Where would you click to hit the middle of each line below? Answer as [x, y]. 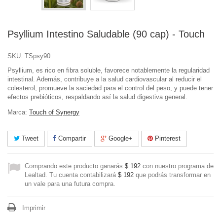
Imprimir [34, 208]
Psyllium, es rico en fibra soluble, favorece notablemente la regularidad [109, 70]
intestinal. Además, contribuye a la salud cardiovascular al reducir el [105, 79]
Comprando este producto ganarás [75, 166]
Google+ [120, 138]
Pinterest [167, 138]
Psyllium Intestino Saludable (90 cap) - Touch [106, 34]
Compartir [71, 138]
